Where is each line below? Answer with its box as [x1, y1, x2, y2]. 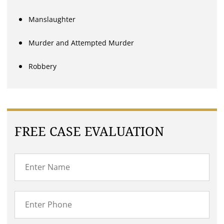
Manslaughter [28, 14, 76, 24]
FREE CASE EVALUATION [14, 124, 164, 139]
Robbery [28, 61, 57, 71]
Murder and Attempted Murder [28, 37, 134, 47]
